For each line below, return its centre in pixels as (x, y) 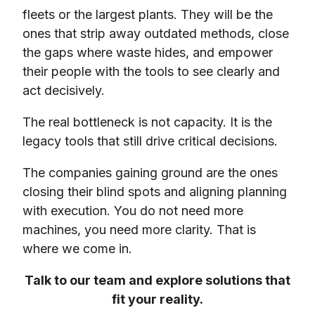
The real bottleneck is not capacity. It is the (147, 122)
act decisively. (64, 90)
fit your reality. (157, 299)
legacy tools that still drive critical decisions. (150, 141)
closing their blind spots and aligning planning (155, 191)
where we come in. (77, 248)
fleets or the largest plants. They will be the (148, 14)
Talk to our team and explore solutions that (157, 280)
